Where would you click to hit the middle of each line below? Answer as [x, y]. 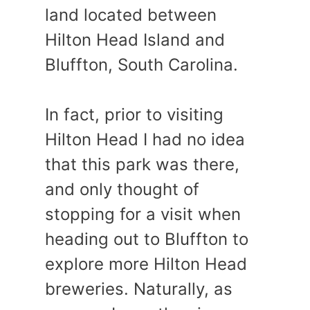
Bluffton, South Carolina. [142, 65]
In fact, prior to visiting [134, 115]
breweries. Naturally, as [139, 289]
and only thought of [122, 189]
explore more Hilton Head [146, 264]
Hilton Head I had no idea [145, 139]
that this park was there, [142, 164]
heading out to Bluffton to [147, 239]
